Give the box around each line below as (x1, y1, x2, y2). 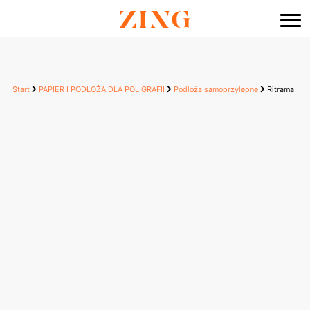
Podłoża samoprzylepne (173, 84, 258, 95)
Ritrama (264, 84, 294, 95)
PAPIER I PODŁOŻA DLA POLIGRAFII (38, 84, 165, 95)
